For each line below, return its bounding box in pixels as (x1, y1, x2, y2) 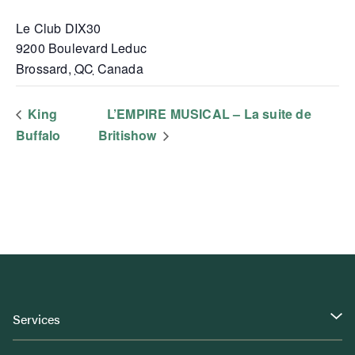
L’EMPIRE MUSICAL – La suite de (106, 104, 311, 123)
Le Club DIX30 (16, 18, 101, 37)
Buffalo (16, 126, 61, 145)
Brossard (16, 59, 68, 78)
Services (12, 310, 60, 329)
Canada (97, 59, 143, 78)
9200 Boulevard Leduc (16, 38, 147, 57)
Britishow (97, 126, 160, 145)
